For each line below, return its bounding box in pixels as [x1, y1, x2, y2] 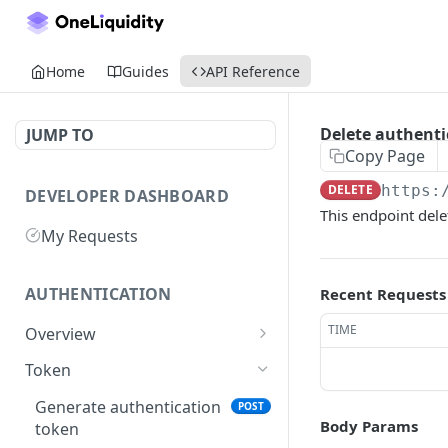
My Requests [41, 224, 138, 247]
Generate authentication [35, 396, 221, 419]
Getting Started [35, 351, 152, 374]
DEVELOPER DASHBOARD [25, 185, 230, 207]
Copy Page [345, 145, 425, 167]
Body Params [320, 416, 418, 436]
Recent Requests [320, 284, 446, 304]
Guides [122, 61, 169, 81]
